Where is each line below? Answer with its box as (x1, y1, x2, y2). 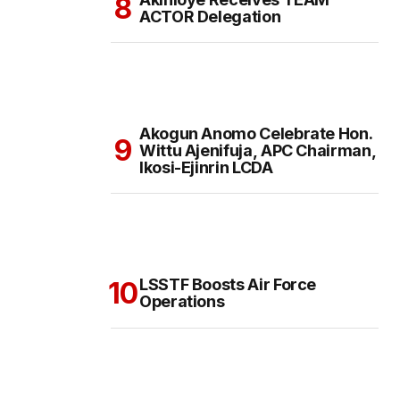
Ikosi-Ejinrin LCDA (139, 158, 273, 178)
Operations (139, 292, 225, 312)
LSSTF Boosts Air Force (139, 275, 317, 295)
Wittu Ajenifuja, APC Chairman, (139, 141, 377, 161)
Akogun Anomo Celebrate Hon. (139, 124, 373, 144)
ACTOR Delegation (139, 7, 281, 27)
